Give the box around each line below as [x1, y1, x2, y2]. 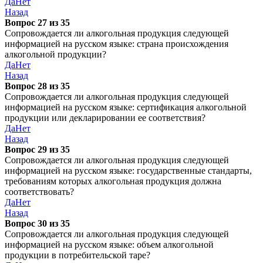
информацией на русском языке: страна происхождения [5, 39, 228, 49]
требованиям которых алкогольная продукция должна [5, 176, 221, 186]
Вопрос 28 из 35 [5, 81, 70, 91]
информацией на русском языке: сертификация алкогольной [5, 102, 247, 112]
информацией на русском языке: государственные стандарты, [5, 166, 252, 176]
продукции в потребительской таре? [5, 250, 150, 260]
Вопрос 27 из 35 [5, 18, 70, 28]
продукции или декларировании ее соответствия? [5, 113, 205, 123]
